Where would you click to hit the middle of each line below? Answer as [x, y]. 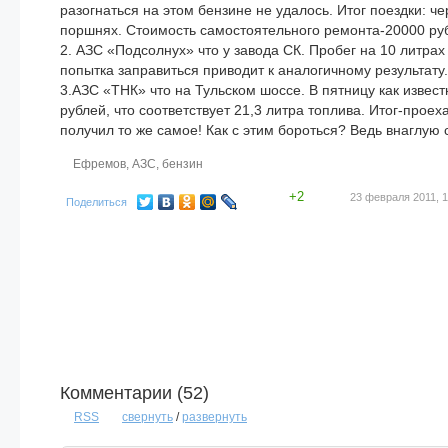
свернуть [147, 417]
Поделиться [96, 202]
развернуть [214, 417]
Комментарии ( [121, 393]
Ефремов [99, 164]
